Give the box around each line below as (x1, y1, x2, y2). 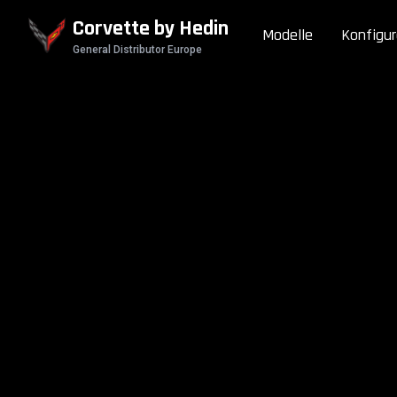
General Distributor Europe (73, 43, 203, 56)
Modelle (262, 25, 314, 45)
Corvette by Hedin (73, 15, 230, 42)
